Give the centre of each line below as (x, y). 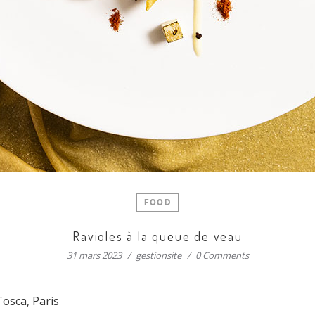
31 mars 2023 (94, 255)
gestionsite (158, 255)
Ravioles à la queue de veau (157, 236)
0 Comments (222, 255)
